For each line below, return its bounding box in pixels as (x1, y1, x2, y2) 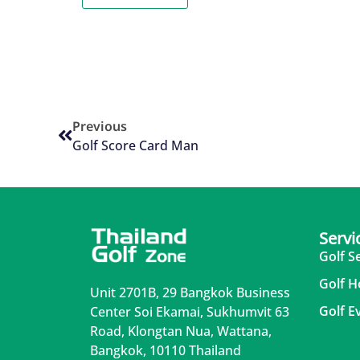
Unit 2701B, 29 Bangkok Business (90, 284, 290, 302)
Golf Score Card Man (72, 137, 198, 155)
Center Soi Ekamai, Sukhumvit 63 (90, 303, 289, 321)
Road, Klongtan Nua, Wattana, (90, 322, 272, 341)
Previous (72, 117, 127, 136)
